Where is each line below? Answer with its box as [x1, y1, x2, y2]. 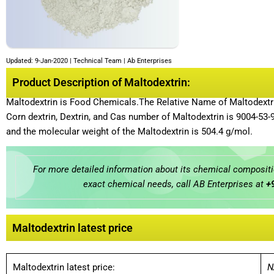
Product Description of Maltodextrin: [12, 76, 190, 89]
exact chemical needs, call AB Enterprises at [83, 179, 266, 190]
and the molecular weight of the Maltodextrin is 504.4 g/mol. [6, 126, 253, 138]
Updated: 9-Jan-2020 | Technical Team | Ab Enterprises [6, 56, 172, 65]
